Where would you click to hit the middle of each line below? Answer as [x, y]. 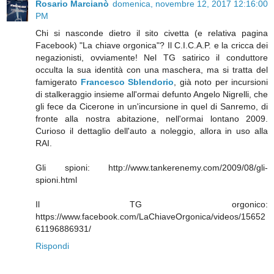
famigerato [58, 82]
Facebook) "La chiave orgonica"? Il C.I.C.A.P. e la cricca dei [152, 46]
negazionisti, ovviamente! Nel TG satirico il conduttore [152, 58]
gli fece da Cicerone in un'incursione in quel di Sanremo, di [152, 107]
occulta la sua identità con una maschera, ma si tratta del [152, 70]
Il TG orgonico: [152, 205]
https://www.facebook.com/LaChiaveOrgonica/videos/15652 [150, 217]
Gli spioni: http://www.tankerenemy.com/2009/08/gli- [152, 168]
